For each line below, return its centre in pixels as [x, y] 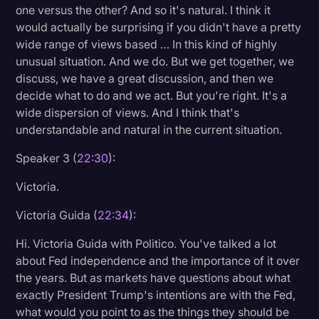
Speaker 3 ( [47, 158]
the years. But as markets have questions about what [153, 277]
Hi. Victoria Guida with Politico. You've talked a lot [146, 243]
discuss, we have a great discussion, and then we [145, 78]
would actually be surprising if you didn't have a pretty [159, 27]
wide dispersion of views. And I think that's [128, 112]
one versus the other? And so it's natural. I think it [143, 10]
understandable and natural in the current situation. [149, 129]
